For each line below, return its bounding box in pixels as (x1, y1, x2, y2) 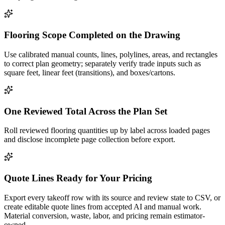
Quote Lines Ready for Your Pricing (4, 173, 152, 184)
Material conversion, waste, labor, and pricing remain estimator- (4, 211, 205, 220)
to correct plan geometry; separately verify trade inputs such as (4, 59, 201, 68)
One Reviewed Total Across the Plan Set (4, 105, 167, 117)
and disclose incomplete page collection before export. (4, 135, 175, 144)
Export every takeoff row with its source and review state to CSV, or (4, 193, 220, 202)
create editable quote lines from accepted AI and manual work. (4, 202, 201, 211)
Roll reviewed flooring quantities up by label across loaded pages (4, 126, 210, 135)
